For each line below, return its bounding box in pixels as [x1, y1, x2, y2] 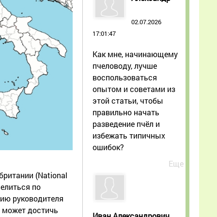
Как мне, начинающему [93, 48, 178, 59]
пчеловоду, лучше [93, 60, 157, 71]
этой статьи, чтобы [93, 95, 163, 106]
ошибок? [93, 141, 124, 152]
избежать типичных [93, 130, 165, 140]
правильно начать [93, 107, 159, 117]
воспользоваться [93, 72, 157, 82]
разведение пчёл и [93, 118, 160, 129]
